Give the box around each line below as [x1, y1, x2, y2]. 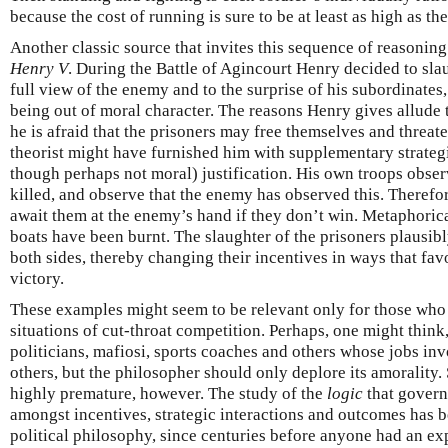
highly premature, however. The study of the [10, 384, 327, 404]
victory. [10, 269, 64, 289]
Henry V [10, 59, 68, 79]
